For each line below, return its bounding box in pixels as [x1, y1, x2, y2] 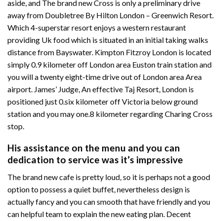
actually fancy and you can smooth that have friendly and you [7, 196, 210, 206]
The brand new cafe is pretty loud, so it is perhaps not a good [7, 172, 210, 182]
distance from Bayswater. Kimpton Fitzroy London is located [7, 47, 211, 57]
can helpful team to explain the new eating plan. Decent [7, 209, 191, 219]
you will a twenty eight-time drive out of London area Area [7, 72, 202, 81]
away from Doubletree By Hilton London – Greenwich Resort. [7, 10, 214, 20]
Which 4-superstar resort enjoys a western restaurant [7, 22, 186, 32]
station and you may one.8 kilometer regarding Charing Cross [7, 109, 213, 118]
